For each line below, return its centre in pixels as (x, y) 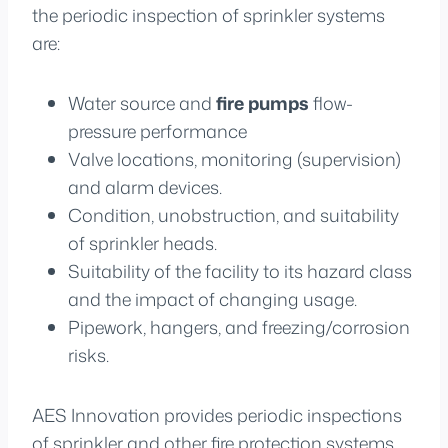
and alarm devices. (145, 186)
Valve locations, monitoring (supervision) (234, 158)
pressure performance (157, 130)
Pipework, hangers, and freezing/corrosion (239, 326)
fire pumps (262, 102)
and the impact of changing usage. (212, 298)
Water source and (142, 102)
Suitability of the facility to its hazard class (240, 270)
